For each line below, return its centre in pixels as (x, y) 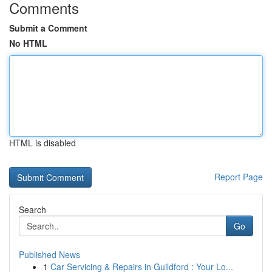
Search (32, 209)
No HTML (28, 43)
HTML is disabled (42, 143)
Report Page (239, 177)
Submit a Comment (48, 28)
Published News (49, 254)
